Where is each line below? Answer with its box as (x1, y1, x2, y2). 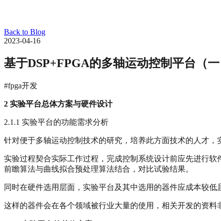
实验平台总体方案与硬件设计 (10, 99, 112, 108)
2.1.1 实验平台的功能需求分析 (4, 117, 109, 126)
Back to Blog (4, 28, 45, 36)
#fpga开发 (4, 81, 37, 90)
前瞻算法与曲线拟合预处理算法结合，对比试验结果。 (4, 164, 193, 173)
